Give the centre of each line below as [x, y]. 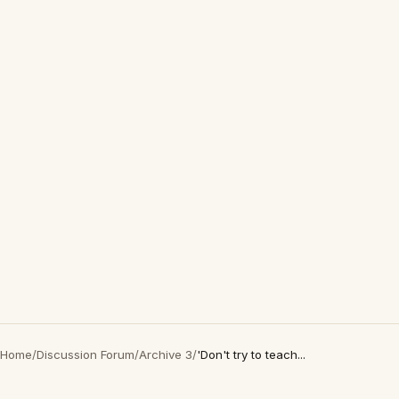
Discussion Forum [85, 354]
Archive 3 [166, 354]
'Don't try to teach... [251, 354]
